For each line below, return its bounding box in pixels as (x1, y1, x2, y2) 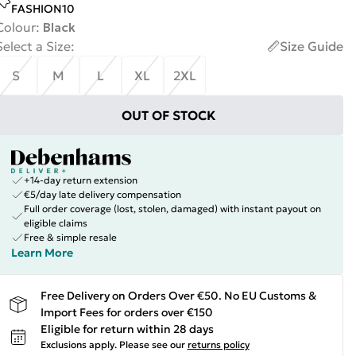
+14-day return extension (23, 174, 137, 186)
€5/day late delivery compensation (23, 188, 181, 200)
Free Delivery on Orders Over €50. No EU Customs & (40, 288, 316, 303)
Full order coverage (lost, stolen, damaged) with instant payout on (23, 203, 321, 215)
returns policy (187, 339, 250, 350)
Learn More (10, 246, 73, 260)
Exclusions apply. (40, 339, 117, 350)
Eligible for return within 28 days (40, 322, 214, 336)
